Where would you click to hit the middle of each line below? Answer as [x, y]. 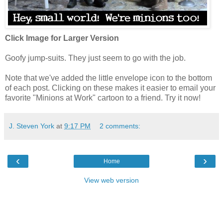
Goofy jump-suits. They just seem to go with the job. [95, 58]
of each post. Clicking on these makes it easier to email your [110, 88]
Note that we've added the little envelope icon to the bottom [109, 78]
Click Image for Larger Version [62, 38]
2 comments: [120, 126]
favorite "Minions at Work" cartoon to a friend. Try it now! [103, 98]
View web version [111, 180]
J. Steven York [32, 126]
